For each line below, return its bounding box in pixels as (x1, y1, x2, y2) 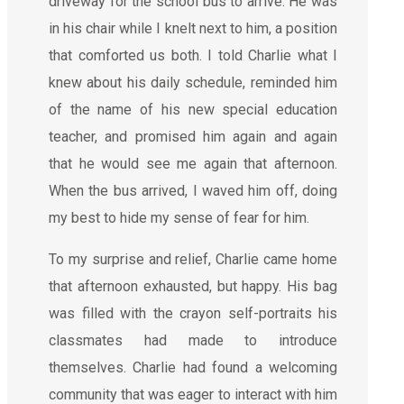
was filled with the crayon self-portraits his (49, 304, 337, 322)
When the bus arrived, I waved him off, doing (49, 181, 337, 199)
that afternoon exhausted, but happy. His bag (49, 277, 337, 295)
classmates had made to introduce (49, 331, 337, 349)
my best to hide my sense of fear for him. (49, 208, 309, 226)
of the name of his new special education (49, 100, 337, 118)
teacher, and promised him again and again (49, 127, 337, 145)
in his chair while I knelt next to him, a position (49, 19, 337, 37)
